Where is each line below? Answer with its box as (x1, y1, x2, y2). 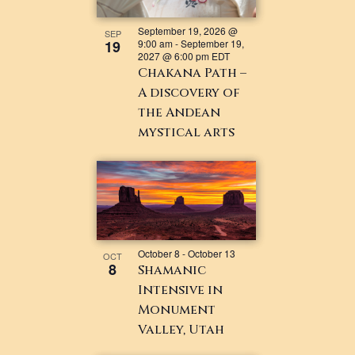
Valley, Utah (138, 320, 225, 338)
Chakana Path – (138, 63, 247, 82)
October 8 (138, 246, 181, 260)
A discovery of (138, 83, 240, 101)
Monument (138, 300, 216, 319)
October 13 (188, 246, 236, 260)
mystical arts (138, 123, 235, 141)
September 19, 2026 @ (138, 23, 239, 37)
